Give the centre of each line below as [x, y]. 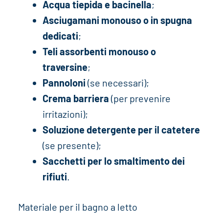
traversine [65, 67]
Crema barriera [76, 98]
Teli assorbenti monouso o [99, 51]
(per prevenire [140, 98]
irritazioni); [65, 114]
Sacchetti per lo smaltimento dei [113, 161]
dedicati [60, 35]
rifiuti [55, 176]
